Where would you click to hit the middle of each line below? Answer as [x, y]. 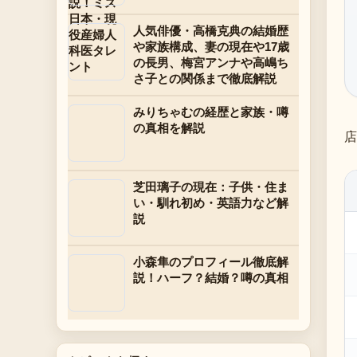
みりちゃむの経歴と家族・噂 [211, 112]
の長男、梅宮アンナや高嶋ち [211, 63]
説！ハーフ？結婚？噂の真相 [211, 278]
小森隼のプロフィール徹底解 [211, 262]
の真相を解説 [169, 128]
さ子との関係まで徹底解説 [205, 78]
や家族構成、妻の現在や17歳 [211, 47]
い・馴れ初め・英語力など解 [211, 203]
